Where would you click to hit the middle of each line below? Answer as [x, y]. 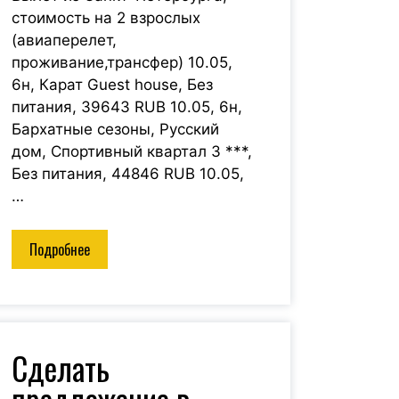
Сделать [60, 368]
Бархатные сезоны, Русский [115, 129]
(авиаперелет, [64, 40]
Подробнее [59, 250]
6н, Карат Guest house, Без [112, 84]
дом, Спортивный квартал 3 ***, [131, 151]
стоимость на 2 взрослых [106, 17]
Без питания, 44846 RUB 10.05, [127, 173]
